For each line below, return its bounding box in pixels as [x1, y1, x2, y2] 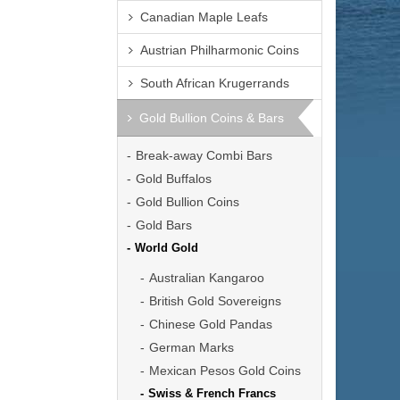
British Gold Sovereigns [149, 294, 281, 308]
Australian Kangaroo [149, 271, 264, 285]
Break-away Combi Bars [136, 148, 272, 162]
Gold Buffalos [136, 171, 212, 186]
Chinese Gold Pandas [149, 317, 272, 331]
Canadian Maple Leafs [140, 10, 268, 24]
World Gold [135, 241, 198, 254]
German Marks [149, 340, 234, 354]
